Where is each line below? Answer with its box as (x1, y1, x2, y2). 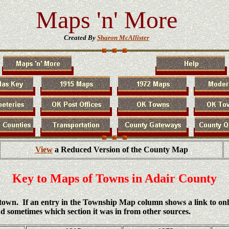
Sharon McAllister (97, 34, 149, 41)
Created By (63, 34, 97, 41)
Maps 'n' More (35, 6, 177, 33)
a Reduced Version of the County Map (52, 145, 188, 154)
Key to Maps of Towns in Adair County (12, 172, 217, 185)
